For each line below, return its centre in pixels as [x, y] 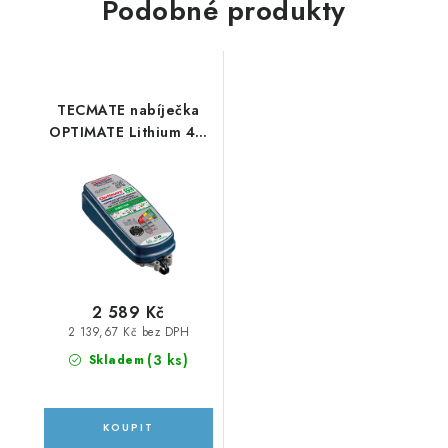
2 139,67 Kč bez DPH [128, 332]
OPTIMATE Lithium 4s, [128, 132]
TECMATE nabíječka [128, 110]
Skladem [114, 359]
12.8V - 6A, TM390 [128, 154]
